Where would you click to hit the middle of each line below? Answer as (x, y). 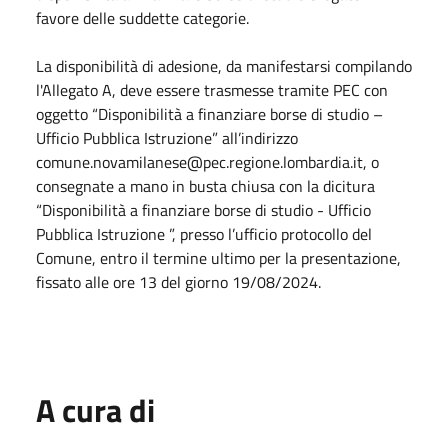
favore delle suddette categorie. (142, 17)
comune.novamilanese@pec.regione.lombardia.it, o (207, 161)
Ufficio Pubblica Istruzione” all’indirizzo (167, 137)
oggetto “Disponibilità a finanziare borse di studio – (209, 113)
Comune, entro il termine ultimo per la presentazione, (218, 257)
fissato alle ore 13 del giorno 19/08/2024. (178, 281)
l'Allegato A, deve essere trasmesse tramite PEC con (212, 89)
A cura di (95, 409)
